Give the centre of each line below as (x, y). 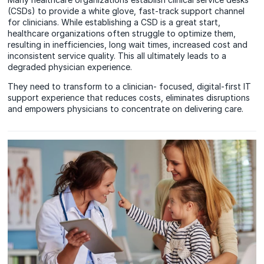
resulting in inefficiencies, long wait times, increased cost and (128, 45)
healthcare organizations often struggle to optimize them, (122, 34)
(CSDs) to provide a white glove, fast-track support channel (126, 11)
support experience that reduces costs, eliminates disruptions (129, 98)
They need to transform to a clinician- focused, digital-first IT (130, 87)
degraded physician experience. (70, 67)
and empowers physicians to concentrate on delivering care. (126, 109)
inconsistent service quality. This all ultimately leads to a (117, 56)
